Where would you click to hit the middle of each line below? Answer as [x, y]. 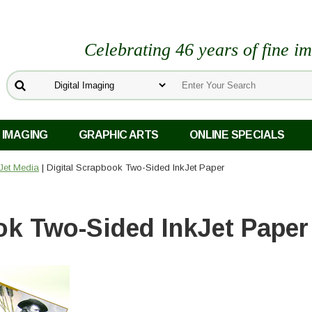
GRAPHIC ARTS [118, 135]
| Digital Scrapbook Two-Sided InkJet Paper [132, 168]
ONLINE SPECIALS [237, 135]
